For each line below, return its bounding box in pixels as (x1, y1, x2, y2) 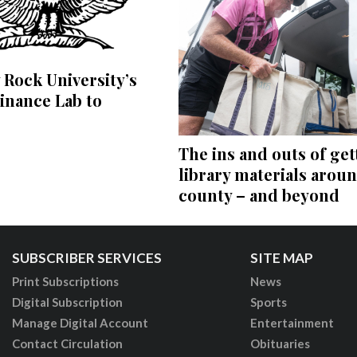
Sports (249, 294, 287, 309)
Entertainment (249, 315, 334, 330)
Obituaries (249, 335, 310, 351)
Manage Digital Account (11, 315, 148, 330)
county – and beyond (178, 183, 339, 206)
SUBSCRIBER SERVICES (11, 249, 162, 266)
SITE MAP (249, 249, 313, 266)
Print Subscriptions (11, 273, 119, 288)
